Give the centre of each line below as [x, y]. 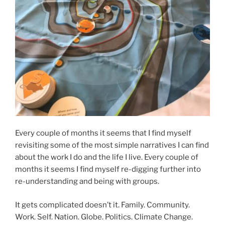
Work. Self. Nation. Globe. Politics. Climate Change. [104, 217]
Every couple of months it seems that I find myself [103, 133]
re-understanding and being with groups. [87, 182]
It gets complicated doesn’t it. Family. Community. [102, 205]
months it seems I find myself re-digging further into [108, 170]
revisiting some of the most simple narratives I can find [112, 145]
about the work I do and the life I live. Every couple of [107, 157]
